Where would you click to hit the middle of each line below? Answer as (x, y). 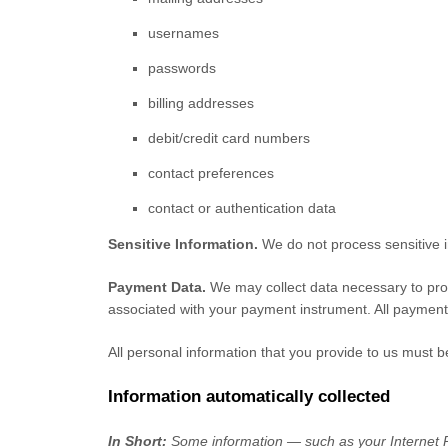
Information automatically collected (249, 396)
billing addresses (201, 103)
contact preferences (211, 173)
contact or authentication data (242, 208)
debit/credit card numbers (229, 138)
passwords (182, 68)
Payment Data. (157, 287)
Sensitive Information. (183, 244)
